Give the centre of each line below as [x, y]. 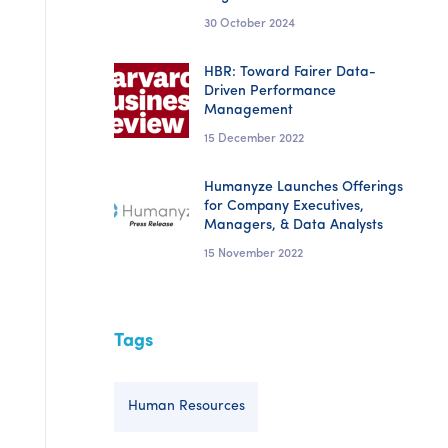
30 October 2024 [250, 24]
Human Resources [186, 406]
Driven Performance [270, 91]
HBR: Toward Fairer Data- [290, 72]
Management [249, 110]
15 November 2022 [254, 254]
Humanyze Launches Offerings [304, 187]
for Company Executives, [284, 206]
